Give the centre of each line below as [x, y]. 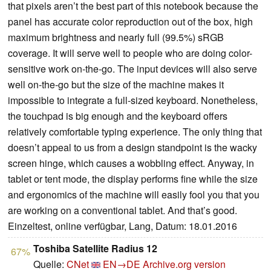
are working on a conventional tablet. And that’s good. [122, 211]
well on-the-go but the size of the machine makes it [116, 85]
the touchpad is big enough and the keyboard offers [118, 116]
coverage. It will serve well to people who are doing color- [130, 53]
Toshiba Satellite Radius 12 [95, 249]
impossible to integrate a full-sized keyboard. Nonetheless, [133, 100]
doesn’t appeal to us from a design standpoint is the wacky [132, 148]
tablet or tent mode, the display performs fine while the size [133, 179]
